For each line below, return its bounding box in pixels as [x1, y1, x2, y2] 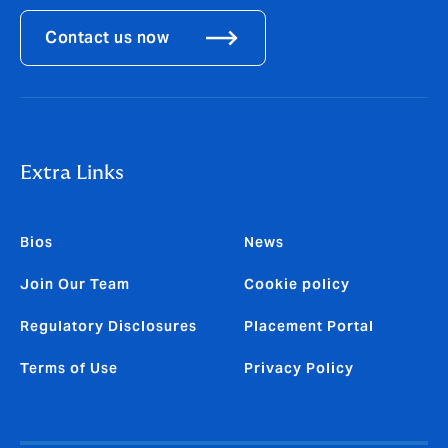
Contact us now [45, 27, 169, 49]
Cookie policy [244, 275, 350, 294]
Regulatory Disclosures [20, 317, 197, 336]
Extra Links [20, 163, 124, 184]
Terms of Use [20, 359, 118, 378]
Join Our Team [20, 275, 130, 294]
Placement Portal [244, 317, 374, 336]
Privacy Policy [244, 359, 354, 378]
